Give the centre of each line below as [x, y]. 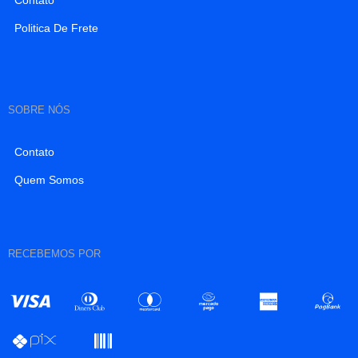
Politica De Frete [56, 28]
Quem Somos [49, 179]
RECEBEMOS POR [54, 253]
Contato [34, 151]
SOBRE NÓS [39, 109]
